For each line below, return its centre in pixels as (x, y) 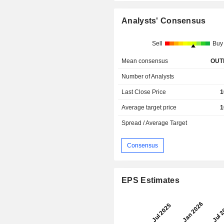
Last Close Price (144, 92)
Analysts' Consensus (164, 21)
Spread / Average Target (154, 123)
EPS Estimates (150, 180)
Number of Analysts (148, 77)
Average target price (149, 108)
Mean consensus (145, 61)
